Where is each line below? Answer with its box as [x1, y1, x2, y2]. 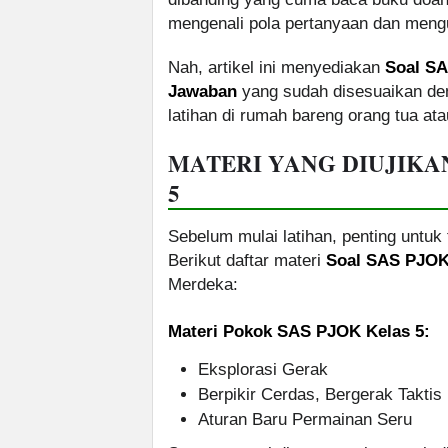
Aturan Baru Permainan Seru [198, 410, 412, 430]
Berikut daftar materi [168, 251, 326, 271]
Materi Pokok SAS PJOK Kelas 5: [168, 322, 430, 342]
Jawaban [168, 82, 237, 102]
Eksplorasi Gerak [198, 360, 328, 380]
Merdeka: [168, 275, 238, 295]
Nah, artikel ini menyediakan [168, 58, 385, 78]
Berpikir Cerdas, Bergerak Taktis [198, 385, 442, 405]
